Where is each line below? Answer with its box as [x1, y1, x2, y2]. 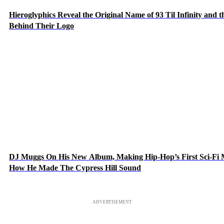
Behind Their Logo [9, 21, 74, 30]
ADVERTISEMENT [92, 199, 132, 204]
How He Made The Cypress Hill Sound [9, 163, 141, 172]
